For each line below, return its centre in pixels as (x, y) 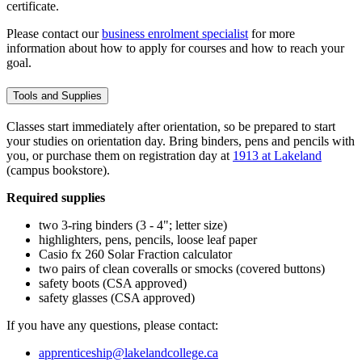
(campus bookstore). (58, 170)
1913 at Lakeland (277, 155)
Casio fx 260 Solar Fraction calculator (135, 254)
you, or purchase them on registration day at (120, 155)
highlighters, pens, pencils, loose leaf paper (148, 239)
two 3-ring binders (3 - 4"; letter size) (133, 225)
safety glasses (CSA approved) (117, 297)
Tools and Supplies (57, 96)
